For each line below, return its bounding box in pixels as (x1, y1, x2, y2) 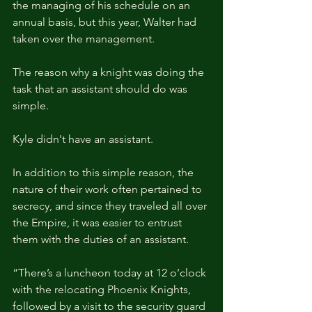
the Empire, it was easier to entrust (13, 215, 185, 229)
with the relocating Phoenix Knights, (13, 282, 194, 296)
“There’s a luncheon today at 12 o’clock (13, 265, 209, 279)
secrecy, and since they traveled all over (13, 198, 210, 212)
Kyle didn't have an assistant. (13, 132, 153, 146)
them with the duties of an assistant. (13, 232, 189, 246)
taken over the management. (13, 31, 155, 45)
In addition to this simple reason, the (13, 165, 196, 179)
